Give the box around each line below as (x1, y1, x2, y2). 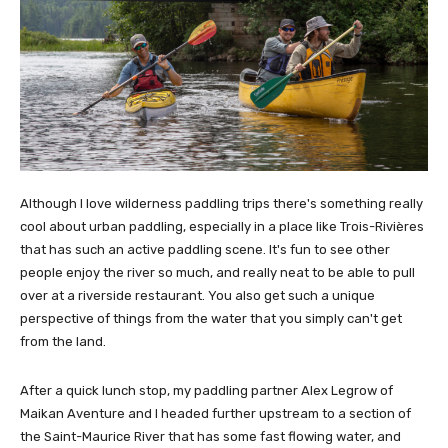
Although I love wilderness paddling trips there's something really (20, 195, 423, 211)
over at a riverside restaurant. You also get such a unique (20, 287, 375, 303)
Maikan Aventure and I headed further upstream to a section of (20, 405, 411, 421)
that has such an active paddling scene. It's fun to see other (20, 241, 390, 257)
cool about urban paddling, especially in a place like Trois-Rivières (20, 218, 424, 234)
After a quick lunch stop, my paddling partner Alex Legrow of (20, 382, 393, 398)
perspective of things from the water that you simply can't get (20, 310, 402, 326)
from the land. (20, 333, 106, 349)
